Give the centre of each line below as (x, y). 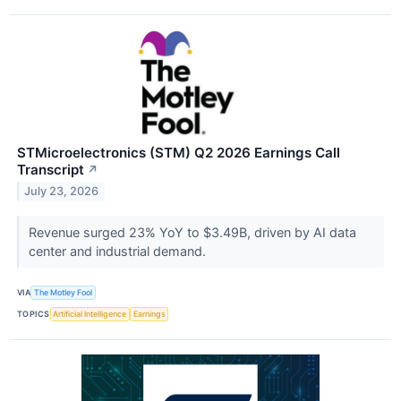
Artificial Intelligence (90, 314)
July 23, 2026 (62, 192)
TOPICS (34, 314)
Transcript (51, 169)
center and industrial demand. (119, 251)
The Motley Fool (64, 293)
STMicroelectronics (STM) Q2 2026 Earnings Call (179, 152)
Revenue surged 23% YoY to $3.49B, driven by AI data (192, 232)
